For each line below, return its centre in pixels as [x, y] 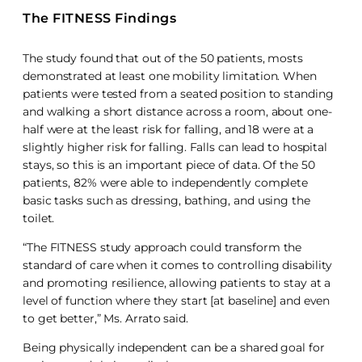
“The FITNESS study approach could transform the [162, 247]
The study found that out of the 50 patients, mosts [163, 58]
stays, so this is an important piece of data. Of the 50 [169, 164]
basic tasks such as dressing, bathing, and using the [166, 200]
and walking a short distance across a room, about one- [177, 111]
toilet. [42, 218]
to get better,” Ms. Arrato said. [110, 318]
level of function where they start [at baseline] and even [177, 300]
